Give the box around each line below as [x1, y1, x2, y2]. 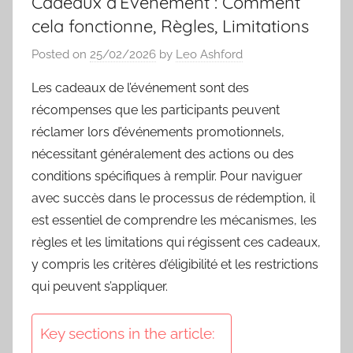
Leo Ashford [176, 46, 243, 61]
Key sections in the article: [40, 324, 215, 342]
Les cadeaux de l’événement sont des [32, 80, 249, 95]
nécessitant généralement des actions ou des [32, 146, 294, 162]
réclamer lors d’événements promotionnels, [32, 124, 284, 139]
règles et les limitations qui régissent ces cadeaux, [32, 234, 321, 250]
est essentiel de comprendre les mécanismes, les [32, 212, 317, 228]
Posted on [32, 46, 90, 61]
